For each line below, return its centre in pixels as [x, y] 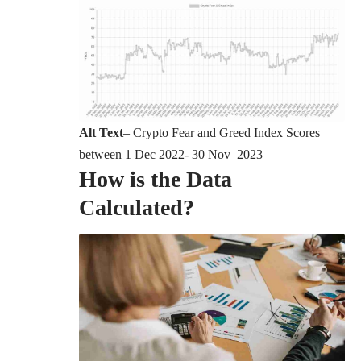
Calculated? [137, 208]
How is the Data [156, 180]
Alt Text [101, 133]
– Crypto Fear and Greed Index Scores [222, 133]
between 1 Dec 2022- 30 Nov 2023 [171, 155]
